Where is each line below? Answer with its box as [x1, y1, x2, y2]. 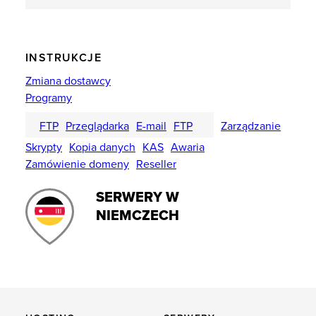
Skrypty [25, 140, 62, 154]
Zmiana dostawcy [25, 74, 111, 88]
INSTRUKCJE [25, 51, 102, 65]
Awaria [171, 140, 205, 154]
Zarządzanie [221, 119, 281, 133]
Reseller [136, 157, 176, 171]
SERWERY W [96, 189, 179, 206]
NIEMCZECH [96, 207, 179, 224]
